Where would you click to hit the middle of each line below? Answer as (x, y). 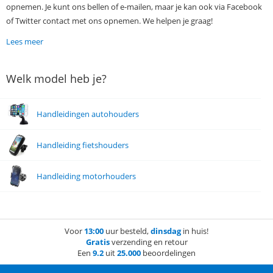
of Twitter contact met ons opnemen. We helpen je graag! (109, 21)
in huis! (195, 231)
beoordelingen (168, 253)
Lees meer (25, 42)
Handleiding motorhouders (86, 176)
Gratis (97, 242)
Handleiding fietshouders (83, 145)
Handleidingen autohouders (88, 114)
